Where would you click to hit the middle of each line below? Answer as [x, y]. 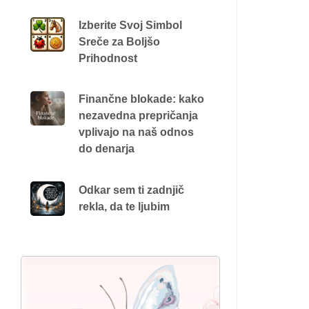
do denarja [106, 148]
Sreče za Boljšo [119, 41]
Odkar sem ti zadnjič [131, 190]
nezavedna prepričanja [138, 115]
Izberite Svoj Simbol [130, 25]
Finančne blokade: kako [141, 99]
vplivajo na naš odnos [136, 132]
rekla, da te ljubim [124, 206]
